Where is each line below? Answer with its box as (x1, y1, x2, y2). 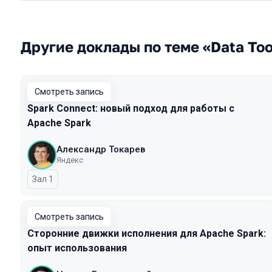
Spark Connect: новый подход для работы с (27, 103, 234, 114)
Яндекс (56, 155, 83, 165)
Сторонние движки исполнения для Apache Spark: (27, 228, 266, 239)
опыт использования (27, 242, 127, 254)
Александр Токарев (56, 144, 145, 155)
